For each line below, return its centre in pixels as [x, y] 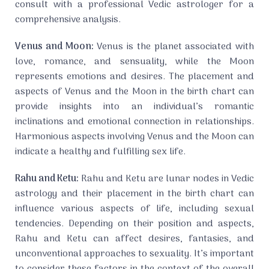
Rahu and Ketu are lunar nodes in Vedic [166, 179]
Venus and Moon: [54, 47]
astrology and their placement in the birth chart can [134, 194]
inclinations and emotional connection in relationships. [134, 122]
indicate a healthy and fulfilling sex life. [100, 152]
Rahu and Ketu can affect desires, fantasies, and [134, 239]
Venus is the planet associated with [174, 47]
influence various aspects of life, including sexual [134, 209]
